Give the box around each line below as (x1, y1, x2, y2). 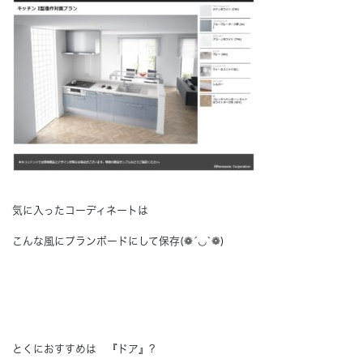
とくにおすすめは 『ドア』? (12, 343, 155, 354)
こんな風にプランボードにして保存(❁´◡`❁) (12, 235, 224, 246)
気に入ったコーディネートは (12, 204, 148, 216)
